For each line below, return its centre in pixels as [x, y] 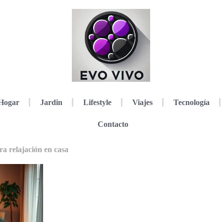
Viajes [142, 102]
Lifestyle [97, 102]
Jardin [51, 102]
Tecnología [191, 102]
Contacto [113, 124]
